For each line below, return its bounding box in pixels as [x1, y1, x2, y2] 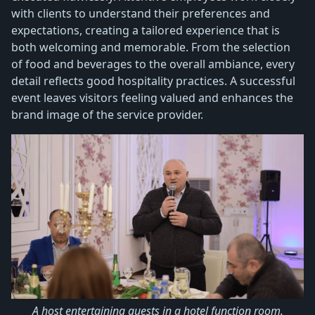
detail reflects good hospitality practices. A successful [11, 73, 295, 89]
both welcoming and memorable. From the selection [11, 39, 290, 56]
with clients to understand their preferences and [11, 6, 270, 22]
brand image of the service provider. [11, 107, 203, 123]
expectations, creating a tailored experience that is [11, 22, 280, 39]
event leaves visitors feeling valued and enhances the [11, 90, 293, 106]
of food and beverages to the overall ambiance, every [11, 56, 295, 72]
